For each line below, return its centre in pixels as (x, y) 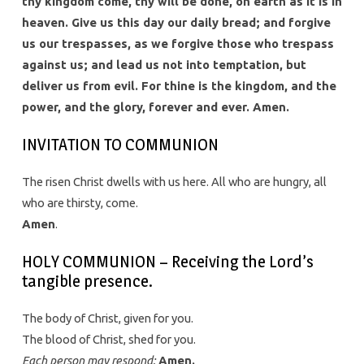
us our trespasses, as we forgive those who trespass (178, 44)
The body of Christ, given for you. (107, 318)
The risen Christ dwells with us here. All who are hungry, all (174, 182)
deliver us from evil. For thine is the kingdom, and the (179, 86)
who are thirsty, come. (80, 203)
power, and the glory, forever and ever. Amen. (155, 107)
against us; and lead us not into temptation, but (164, 65)
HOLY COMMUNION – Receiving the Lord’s (167, 262)
